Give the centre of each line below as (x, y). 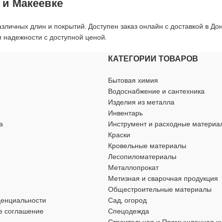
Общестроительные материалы (160, 189)
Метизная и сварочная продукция (163, 178)
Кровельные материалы (147, 146)
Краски (119, 135)
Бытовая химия (133, 80)
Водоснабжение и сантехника (156, 91)
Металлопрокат (133, 167)
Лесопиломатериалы (142, 157)
